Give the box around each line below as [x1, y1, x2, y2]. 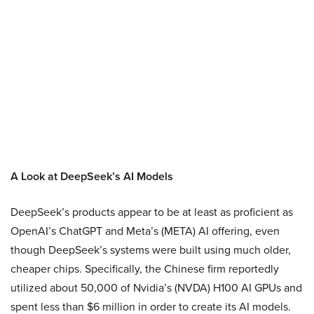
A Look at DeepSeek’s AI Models [11, 168, 173, 184]
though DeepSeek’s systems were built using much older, [11, 242, 291, 258]
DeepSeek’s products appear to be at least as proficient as [11, 204, 293, 220]
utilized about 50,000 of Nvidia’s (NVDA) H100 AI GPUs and [11, 280, 302, 296]
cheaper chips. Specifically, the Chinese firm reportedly [11, 261, 279, 277]
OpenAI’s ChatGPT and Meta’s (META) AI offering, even [11, 223, 280, 239]
